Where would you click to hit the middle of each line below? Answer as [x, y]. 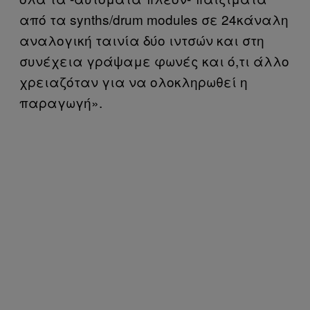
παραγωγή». [61, 102]
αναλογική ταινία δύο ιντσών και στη [142, 39]
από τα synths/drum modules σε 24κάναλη [154, 19]
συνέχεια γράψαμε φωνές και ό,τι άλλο [154, 60]
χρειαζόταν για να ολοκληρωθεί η [134, 81]
